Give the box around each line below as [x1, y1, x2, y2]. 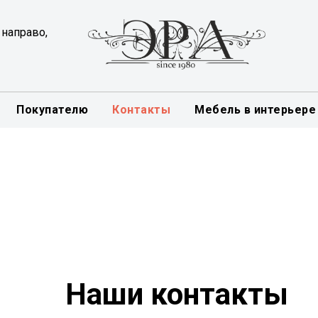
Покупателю [16, 103, 89, 116]
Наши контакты [65, 277, 288, 312]
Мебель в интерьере [194, 103, 317, 116]
